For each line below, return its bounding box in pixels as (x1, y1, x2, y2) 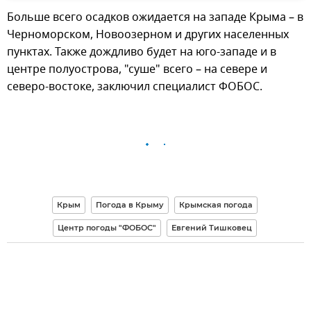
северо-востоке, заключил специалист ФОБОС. (7, 78, 262, 95)
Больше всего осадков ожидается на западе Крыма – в (7, 8, 303, 26)
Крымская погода (178, 199, 253, 210)
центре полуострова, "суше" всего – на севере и (7, 60, 267, 78)
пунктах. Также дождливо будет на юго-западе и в (7, 43, 276, 60)
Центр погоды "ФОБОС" (57, 222, 156, 233)
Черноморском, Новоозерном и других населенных (7, 26, 289, 43)
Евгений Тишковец (171, 222, 252, 233)
